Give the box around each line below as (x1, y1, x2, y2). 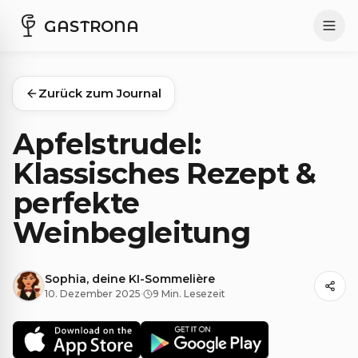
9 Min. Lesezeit (153, 287, 225, 300)
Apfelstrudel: (13, 126, 201, 161)
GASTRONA (44, 16, 140, 36)
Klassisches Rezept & (13, 156, 316, 191)
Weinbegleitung (13, 215, 250, 250)
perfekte (13, 185, 140, 221)
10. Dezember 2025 (45, 287, 141, 300)
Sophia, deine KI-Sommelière (45, 271, 215, 286)
